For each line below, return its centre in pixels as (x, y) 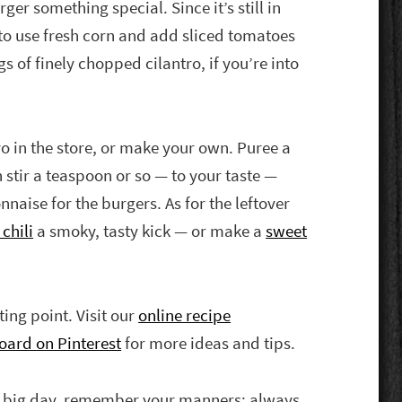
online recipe (185, 315)
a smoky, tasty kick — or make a (150, 231)
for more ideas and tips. (209, 343)
